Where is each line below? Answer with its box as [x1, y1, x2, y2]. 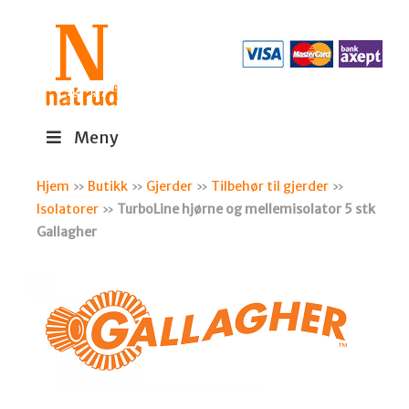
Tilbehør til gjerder [211, 177, 330, 194]
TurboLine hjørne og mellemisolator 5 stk [117, 200, 376, 217]
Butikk [88, 177, 129, 194]
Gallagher [37, 223, 98, 240]
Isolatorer [37, 200, 100, 217]
